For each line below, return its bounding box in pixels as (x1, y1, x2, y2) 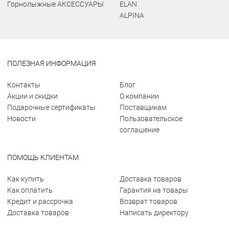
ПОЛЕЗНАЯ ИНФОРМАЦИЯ (7, 59, 96, 67)
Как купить (7, 175, 44, 183)
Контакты (7, 81, 40, 89)
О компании (120, 92, 159, 100)
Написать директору (120, 209, 189, 217)
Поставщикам (120, 103, 167, 111)
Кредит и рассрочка (7, 197, 73, 205)
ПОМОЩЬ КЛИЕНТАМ (7, 153, 79, 162)
